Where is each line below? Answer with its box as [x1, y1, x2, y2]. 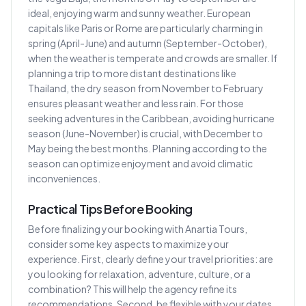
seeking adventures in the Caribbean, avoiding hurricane [28, 112, 275, 124]
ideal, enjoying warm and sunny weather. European [28, 7, 251, 19]
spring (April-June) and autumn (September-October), [28, 37, 267, 49]
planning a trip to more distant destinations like [28, 67, 236, 79]
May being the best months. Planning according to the [28, 142, 267, 154]
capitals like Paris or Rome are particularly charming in [28, 22, 263, 34]
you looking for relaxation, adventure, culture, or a [28, 268, 251, 280]
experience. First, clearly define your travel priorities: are [28, 253, 273, 265]
